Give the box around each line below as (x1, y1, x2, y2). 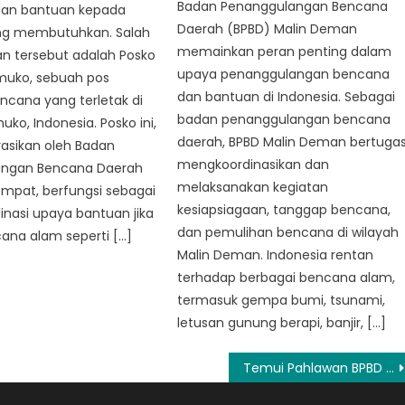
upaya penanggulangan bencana (177, 65, 391, 83)
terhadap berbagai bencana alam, (177, 268, 396, 287)
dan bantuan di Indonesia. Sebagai (177, 88, 396, 106)
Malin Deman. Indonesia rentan (177, 246, 374, 264)
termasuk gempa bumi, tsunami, (177, 291, 386, 309)
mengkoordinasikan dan (177, 155, 330, 174)
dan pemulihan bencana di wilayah (177, 223, 400, 241)
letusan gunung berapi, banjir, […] (177, 314, 387, 332)
